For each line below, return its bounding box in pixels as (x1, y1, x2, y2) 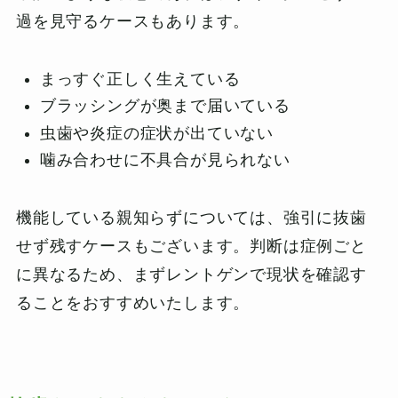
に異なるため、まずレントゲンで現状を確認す (15, 266, 367, 284)
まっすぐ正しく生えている (39, 69, 241, 88)
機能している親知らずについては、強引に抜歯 (15, 209, 367, 227)
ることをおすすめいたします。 (15, 294, 251, 313)
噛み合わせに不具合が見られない (39, 151, 291, 170)
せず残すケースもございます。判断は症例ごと (15, 237, 367, 256)
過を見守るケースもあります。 (15, 12, 251, 30)
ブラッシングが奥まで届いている (39, 97, 291, 115)
